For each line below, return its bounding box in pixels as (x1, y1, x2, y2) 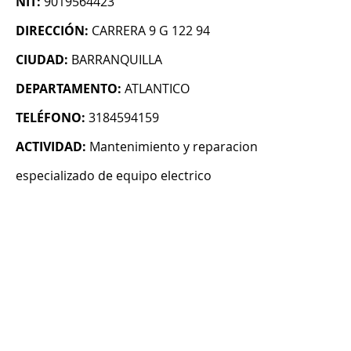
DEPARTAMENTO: (16, 80, 121, 98)
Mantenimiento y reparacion (89, 138, 258, 156)
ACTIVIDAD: (16, 138, 86, 156)
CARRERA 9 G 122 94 (92, 22, 210, 40)
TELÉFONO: (16, 109, 85, 127)
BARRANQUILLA (71, 51, 162, 69)
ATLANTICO (125, 80, 190, 98)
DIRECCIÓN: (16, 22, 89, 40)
